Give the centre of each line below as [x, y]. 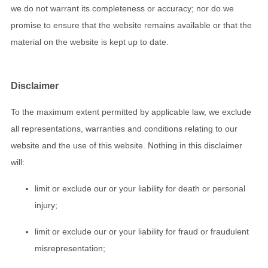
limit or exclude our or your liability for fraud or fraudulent [142, 232]
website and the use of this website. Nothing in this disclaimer [127, 145]
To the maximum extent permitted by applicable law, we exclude [131, 112]
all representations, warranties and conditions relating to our [124, 129]
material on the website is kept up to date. [90, 42]
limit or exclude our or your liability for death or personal [140, 188]
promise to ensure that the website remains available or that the [131, 25]
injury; [46, 205]
